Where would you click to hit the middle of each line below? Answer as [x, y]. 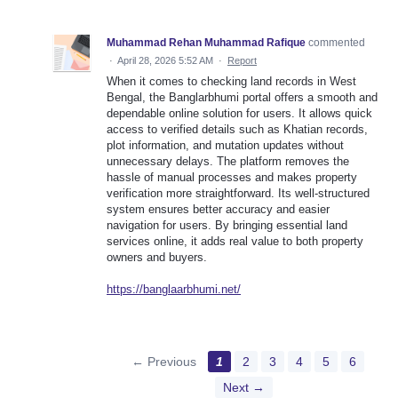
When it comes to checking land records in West [231, 82]
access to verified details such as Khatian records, [237, 130]
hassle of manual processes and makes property [232, 178]
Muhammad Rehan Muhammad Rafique [206, 43]
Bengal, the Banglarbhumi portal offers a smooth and [242, 98]
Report [242, 61]
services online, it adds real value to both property [235, 242]
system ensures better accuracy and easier [218, 210]
